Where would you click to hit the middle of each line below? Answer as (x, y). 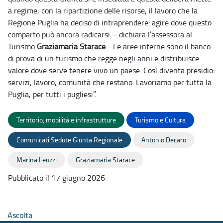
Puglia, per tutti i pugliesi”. (52, 94)
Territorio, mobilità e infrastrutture (66, 120)
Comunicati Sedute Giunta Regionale (69, 140)
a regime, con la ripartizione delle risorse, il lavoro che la (103, 11)
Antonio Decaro (164, 140)
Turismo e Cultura (160, 120)
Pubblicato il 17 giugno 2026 (56, 178)
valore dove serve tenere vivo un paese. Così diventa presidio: (111, 70)
